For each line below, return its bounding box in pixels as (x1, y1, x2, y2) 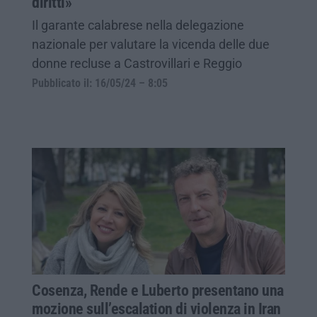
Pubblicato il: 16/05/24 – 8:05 (32, 76, 168, 90)
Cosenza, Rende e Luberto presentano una (32, 281, 284, 299)
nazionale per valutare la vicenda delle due (32, 36, 270, 52)
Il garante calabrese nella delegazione (32, 17, 244, 33)
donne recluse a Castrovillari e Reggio (32, 55, 242, 71)
